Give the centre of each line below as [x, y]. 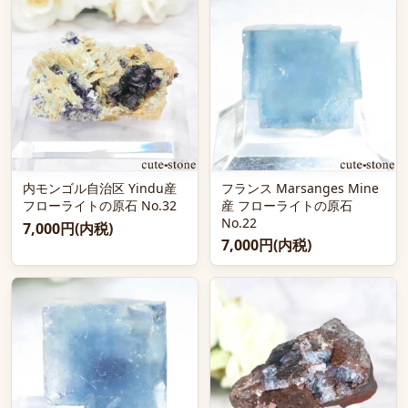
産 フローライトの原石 [287, 205]
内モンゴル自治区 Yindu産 [100, 188]
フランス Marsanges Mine [300, 188]
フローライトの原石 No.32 [100, 205]
